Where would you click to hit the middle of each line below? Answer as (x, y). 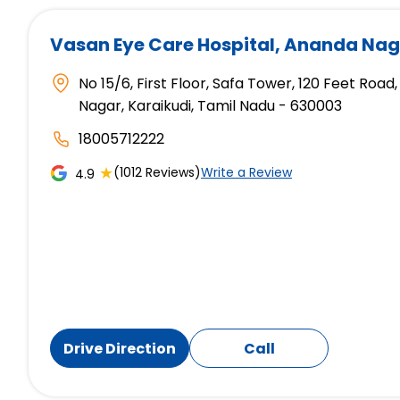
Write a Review (246, 173)
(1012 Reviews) (157, 173)
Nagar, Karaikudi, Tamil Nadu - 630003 (210, 106)
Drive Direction (120, 348)
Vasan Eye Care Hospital (162, 45)
